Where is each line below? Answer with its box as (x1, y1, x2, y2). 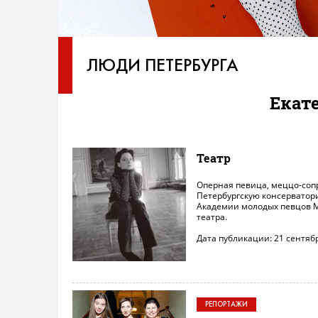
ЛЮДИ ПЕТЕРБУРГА (87, 55, 238, 75)
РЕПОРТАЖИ (205, 300, 248, 309)
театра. (197, 211, 227, 223)
